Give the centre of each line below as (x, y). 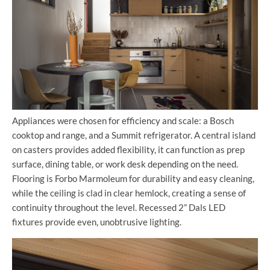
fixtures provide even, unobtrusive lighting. (97, 221)
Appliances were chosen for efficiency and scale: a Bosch (123, 120)
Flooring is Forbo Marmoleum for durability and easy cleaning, (133, 178)
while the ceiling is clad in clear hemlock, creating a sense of (129, 193)
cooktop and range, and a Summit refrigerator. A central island (134, 135)
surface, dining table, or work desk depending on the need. (125, 164)
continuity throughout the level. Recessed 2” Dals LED (119, 207)
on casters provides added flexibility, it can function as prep (128, 149)
